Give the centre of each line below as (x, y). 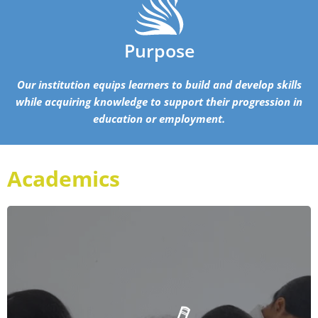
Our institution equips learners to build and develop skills (159, 85)
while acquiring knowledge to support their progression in (159, 102)
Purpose (159, 51)
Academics (64, 179)
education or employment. (159, 119)
